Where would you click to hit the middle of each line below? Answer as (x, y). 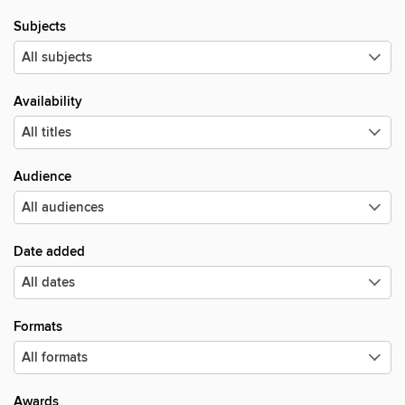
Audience (42, 177)
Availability (48, 102)
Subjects (40, 27)
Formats (38, 327)
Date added (49, 252)
